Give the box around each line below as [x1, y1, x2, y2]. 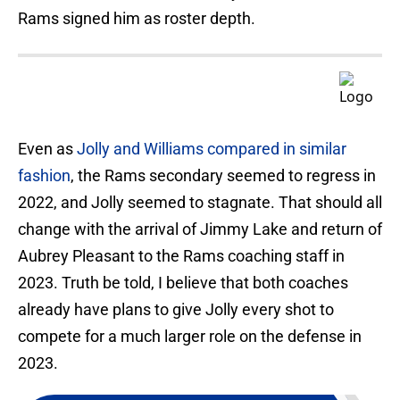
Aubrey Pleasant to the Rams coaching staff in [18, 246, 345, 266]
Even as [18, 139, 77, 159]
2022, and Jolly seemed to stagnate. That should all [18, 193, 382, 212]
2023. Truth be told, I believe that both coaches [18, 273, 348, 293]
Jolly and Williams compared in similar [77, 139, 346, 159]
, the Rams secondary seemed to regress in [71, 166, 376, 186]
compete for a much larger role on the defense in [18, 327, 362, 346]
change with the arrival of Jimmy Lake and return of [18, 220, 382, 239]
